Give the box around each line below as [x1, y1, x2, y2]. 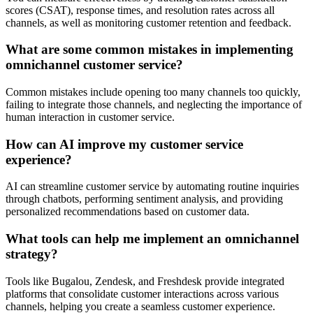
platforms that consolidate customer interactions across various [6, 287, 279, 300]
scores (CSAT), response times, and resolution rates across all [6, 3, 275, 16]
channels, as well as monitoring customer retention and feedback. [6, 16, 291, 29]
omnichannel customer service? [6, 57, 183, 73]
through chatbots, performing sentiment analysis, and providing [6, 193, 283, 205]
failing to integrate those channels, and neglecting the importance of [6, 98, 302, 110]
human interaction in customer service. [6, 110, 175, 123]
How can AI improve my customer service [6, 136, 243, 152]
